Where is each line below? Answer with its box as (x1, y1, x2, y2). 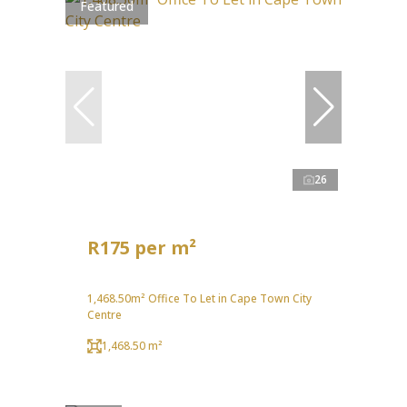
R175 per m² (87, 235, 196, 261)
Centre (87, 307, 122, 323)
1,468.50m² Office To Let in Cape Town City (87, 291, 312, 307)
